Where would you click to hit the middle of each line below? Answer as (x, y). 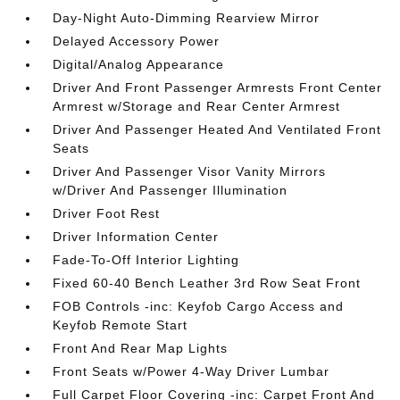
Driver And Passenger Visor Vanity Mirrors (190, 171)
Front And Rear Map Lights (141, 348)
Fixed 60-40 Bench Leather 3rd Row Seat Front (207, 283)
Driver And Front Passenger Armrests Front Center (218, 87)
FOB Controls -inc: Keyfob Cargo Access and (199, 306)
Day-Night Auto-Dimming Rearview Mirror (187, 17)
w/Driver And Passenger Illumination (171, 190)
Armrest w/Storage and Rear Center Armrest (197, 106)
